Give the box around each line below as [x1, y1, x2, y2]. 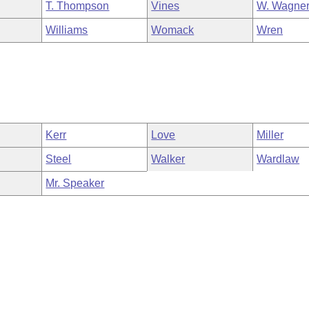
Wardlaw [257, 153, 300, 165]
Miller [257, 129, 284, 141]
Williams [46, 24, 88, 36]
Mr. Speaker [46, 177, 105, 189]
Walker [151, 153, 186, 165]
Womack [151, 24, 195, 36]
